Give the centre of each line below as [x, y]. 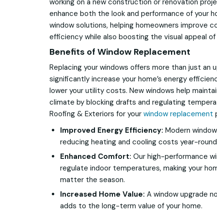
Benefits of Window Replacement [120, 52]
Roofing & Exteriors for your [96, 114]
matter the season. [93, 180]
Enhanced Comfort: [96, 157]
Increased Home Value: [102, 194]
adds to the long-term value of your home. [131, 206]
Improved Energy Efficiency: [112, 131]
